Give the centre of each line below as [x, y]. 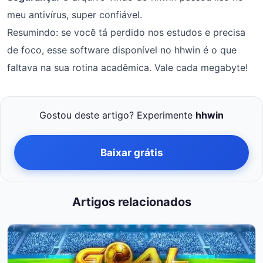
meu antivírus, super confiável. [75, 14]
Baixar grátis [131, 152]
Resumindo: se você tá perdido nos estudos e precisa [126, 32]
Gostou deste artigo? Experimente [117, 115]
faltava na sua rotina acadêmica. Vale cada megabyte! [127, 67]
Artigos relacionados [131, 202]
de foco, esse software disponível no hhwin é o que [122, 50]
